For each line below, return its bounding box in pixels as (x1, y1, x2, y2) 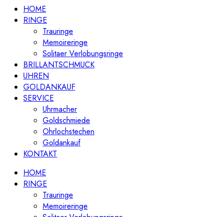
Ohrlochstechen (43, 126, 94, 138)
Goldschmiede (43, 115, 90, 126)
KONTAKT (23, 148, 57, 160)
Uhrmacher (43, 104, 77, 115)
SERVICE (23, 93, 54, 104)
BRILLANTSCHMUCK (23, 59, 94, 71)
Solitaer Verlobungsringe (43, 48, 123, 60)
